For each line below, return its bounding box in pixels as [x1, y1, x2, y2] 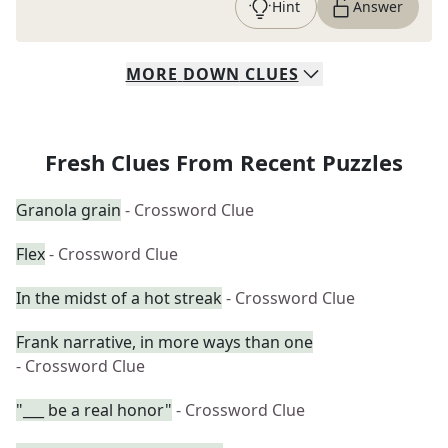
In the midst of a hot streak [16, 287, 222, 309]
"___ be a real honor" [16, 399, 172, 421]
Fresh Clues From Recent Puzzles [45, 147, 403, 177]
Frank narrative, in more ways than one [16, 331, 313, 353]
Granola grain [16, 199, 121, 221]
